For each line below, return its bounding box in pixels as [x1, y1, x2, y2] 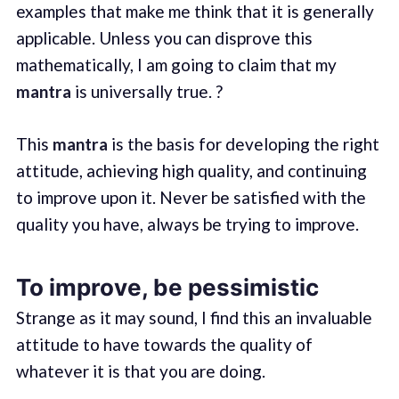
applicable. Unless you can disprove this [15, 28, 313, 49]
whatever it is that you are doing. [15, 361, 265, 382]
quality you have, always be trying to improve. [15, 213, 359, 234]
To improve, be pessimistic [15, 273, 319, 302]
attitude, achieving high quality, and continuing [15, 159, 367, 181]
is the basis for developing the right [107, 133, 379, 154]
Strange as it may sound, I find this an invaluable [15, 307, 372, 329]
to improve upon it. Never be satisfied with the [15, 186, 366, 208]
